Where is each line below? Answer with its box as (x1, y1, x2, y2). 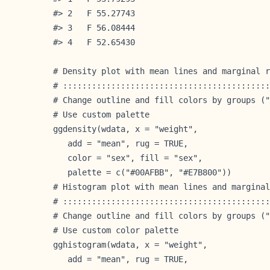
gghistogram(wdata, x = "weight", (53, 239, 207, 250)
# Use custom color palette (53, 225, 178, 235)
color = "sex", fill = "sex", (53, 152, 202, 163)
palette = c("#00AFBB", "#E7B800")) (53, 167, 231, 177)
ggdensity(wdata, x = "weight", (53, 124, 198, 134)
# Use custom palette (53, 109, 149, 119)
